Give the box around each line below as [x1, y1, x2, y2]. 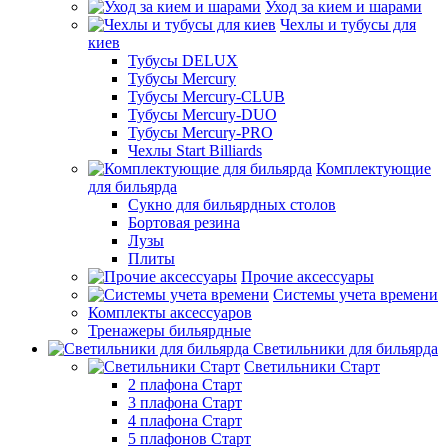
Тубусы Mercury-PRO [128, 123, 273, 141]
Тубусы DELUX [128, 51, 238, 69]
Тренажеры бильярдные [88, 321, 251, 339]
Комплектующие [316, 159, 431, 177]
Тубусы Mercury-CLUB [128, 87, 285, 105]
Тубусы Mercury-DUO [128, 105, 277, 123]
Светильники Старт [244, 357, 380, 375]
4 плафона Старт [128, 411, 242, 429]
